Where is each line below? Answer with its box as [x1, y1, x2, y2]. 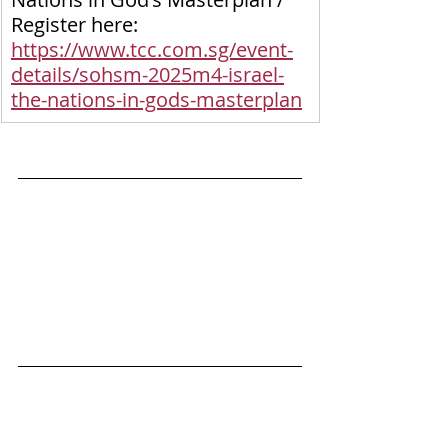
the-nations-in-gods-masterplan [11, 85, 302, 113]
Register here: [11, 10, 143, 38]
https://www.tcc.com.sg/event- [11, 35, 293, 63]
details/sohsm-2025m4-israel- [11, 60, 284, 88]
